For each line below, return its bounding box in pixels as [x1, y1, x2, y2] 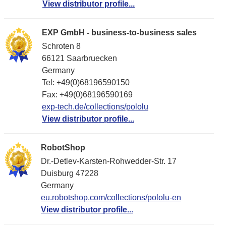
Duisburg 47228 [41, 169, 98, 178]
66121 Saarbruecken [42, 54, 117, 63]
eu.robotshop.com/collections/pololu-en [41, 193, 181, 202]
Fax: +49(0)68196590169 [42, 90, 133, 99]
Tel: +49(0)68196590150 [42, 78, 130, 87]
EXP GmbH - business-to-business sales [42, 28, 197, 37]
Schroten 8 [42, 42, 81, 51]
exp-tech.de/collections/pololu [42, 102, 148, 111]
